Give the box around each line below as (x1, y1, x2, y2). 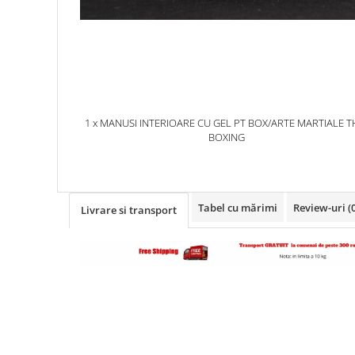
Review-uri (293, 200, 348, 215)
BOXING (208, 129, 245, 144)
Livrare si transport (81, 202, 177, 217)
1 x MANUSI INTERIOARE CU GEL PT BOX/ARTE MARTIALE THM (85, 115, 346, 130)
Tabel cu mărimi (198, 200, 277, 215)
